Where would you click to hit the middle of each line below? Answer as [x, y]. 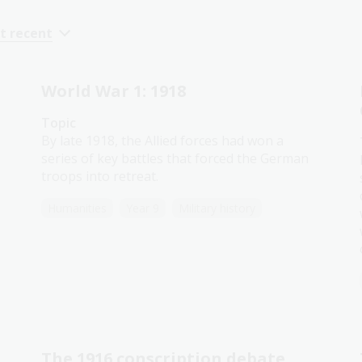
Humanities [78, 208]
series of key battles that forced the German [175, 158]
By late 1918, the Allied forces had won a [163, 141]
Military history [217, 208]
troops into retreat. [100, 176]
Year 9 [143, 208]
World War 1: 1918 [114, 91]
